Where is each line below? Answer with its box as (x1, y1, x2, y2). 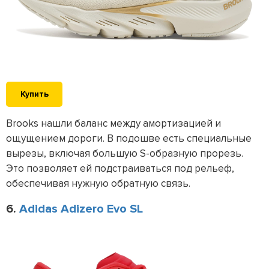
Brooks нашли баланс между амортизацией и (6, 116, 221, 130)
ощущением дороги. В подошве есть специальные (6, 131, 252, 145)
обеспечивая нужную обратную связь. (6, 177, 193, 190)
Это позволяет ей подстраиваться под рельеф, (6, 162, 234, 175)
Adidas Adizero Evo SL (19, 201, 143, 216)
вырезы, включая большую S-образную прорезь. (6, 147, 243, 160)
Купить (20, 88, 49, 99)
